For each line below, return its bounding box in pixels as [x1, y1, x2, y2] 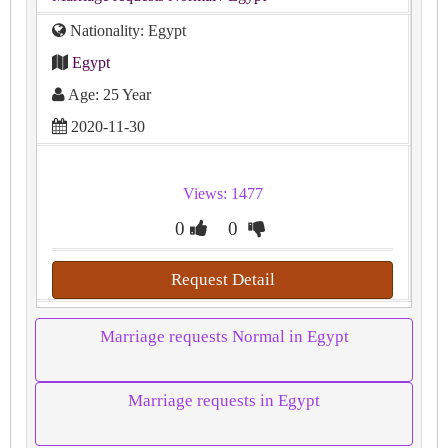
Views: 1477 [182, 185, 263, 203]
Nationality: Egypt [66, 22, 186, 40]
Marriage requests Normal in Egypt [99, 327, 349, 347]
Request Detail [170, 270, 275, 290]
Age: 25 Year [65, 86, 151, 104]
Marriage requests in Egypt [128, 391, 320, 411]
